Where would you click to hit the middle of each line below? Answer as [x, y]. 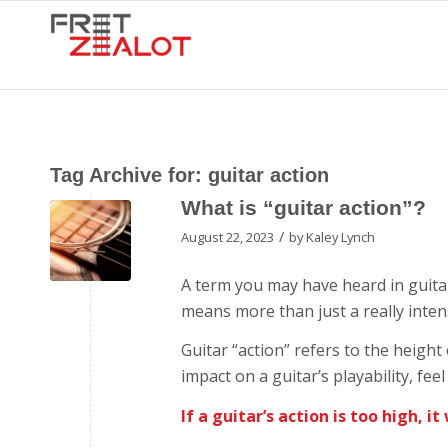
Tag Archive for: [129, 175]
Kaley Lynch [340, 237]
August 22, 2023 [227, 237]
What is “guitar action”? [303, 207]
